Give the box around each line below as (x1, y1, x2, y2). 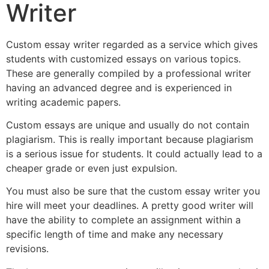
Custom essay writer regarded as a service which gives (6, 38, 258, 50)
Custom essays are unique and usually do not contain (6, 119, 249, 131)
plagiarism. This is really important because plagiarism (6, 133, 253, 146)
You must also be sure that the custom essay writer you (6, 185, 260, 198)
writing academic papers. (6, 95, 121, 108)
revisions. (6, 243, 49, 255)
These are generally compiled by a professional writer (6, 67, 251, 79)
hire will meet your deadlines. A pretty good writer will (6, 199, 253, 212)
